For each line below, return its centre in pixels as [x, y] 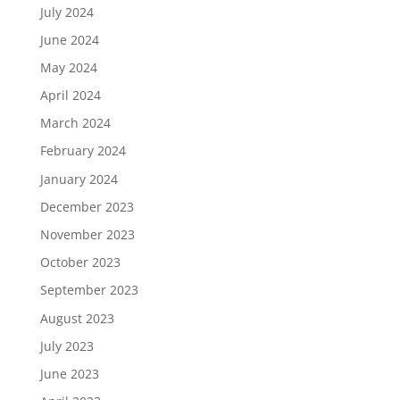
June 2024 [69, 39]
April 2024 [70, 96]
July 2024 [67, 12]
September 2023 [89, 290]
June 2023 [69, 373]
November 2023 [87, 234]
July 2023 [67, 346]
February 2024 [83, 151]
